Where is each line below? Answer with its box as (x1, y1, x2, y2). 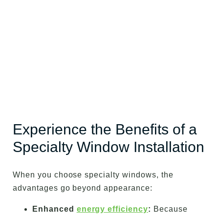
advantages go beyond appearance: (13, 183, 153, 192)
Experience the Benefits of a (13, 121, 197, 137)
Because (151, 204, 188, 213)
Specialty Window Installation (13, 138, 204, 155)
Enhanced (32, 204, 77, 213)
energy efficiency (76, 204, 148, 213)
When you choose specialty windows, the (13, 170, 174, 179)
